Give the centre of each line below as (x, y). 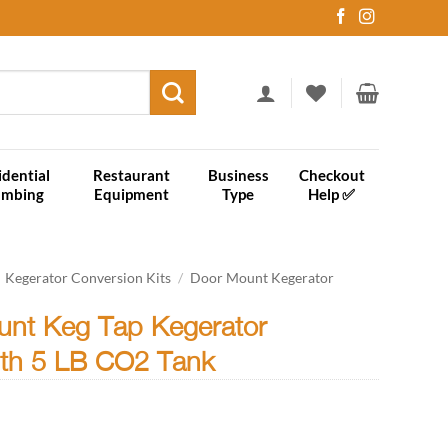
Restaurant (131, 175)
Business (238, 175)
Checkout (331, 175)
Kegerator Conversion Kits (88, 278)
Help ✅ (332, 194)
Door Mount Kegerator (262, 278)
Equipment (131, 194)
